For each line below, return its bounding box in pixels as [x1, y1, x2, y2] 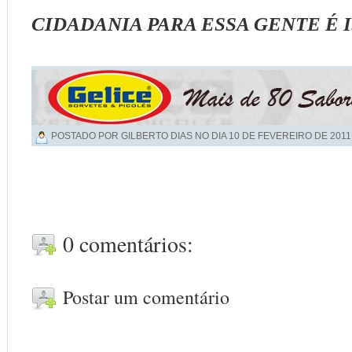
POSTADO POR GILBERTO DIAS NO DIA [51, 130, 229, 141]
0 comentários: [63, 229, 193, 258]
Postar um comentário [63, 284, 229, 310]
